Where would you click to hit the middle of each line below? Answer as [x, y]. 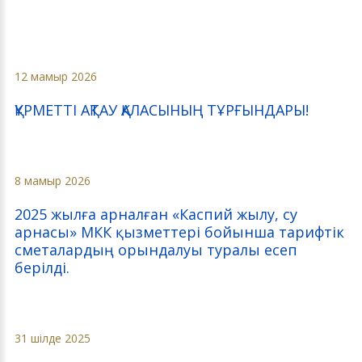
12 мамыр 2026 [56, 77]
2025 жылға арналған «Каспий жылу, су [156, 215]
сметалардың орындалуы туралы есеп [156, 250]
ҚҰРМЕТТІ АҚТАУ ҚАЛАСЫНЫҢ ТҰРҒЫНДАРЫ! [162, 110]
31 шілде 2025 [53, 339]
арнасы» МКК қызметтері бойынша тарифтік [179, 232]
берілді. [42, 268]
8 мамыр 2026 [53, 181]
